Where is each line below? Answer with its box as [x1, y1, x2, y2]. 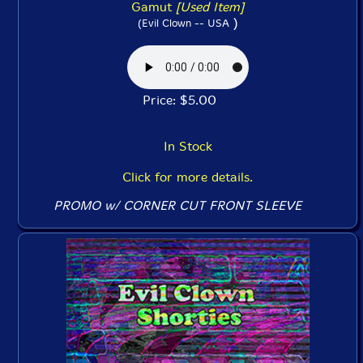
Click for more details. [122, 169, 253, 185]
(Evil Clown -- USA [137, 17, 229, 29]
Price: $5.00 [143, 92, 233, 108]
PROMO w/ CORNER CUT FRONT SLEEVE [53, 198, 302, 213]
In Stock [163, 139, 212, 154]
